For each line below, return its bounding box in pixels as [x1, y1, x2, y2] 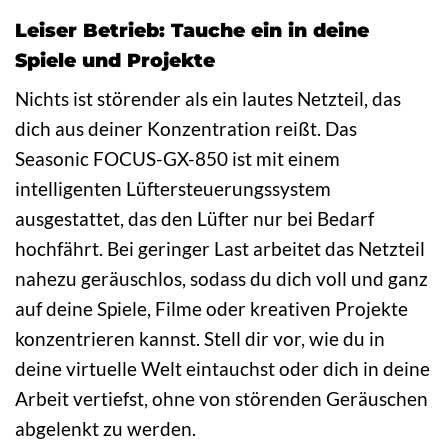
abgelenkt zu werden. [15, 417, 196, 441]
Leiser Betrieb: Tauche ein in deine [15, 17, 369, 42]
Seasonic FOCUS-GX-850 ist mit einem [15, 147, 340, 171]
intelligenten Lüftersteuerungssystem [15, 177, 331, 201]
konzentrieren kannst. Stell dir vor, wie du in [15, 327, 385, 351]
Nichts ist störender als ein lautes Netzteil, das [15, 87, 401, 111]
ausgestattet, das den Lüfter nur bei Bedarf [15, 207, 374, 231]
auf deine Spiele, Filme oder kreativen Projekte [15, 297, 408, 321]
